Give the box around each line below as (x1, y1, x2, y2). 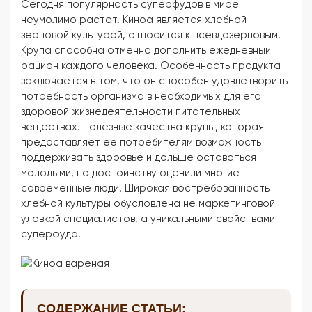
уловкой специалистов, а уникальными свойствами (21, 214, 275, 224)
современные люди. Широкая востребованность (21, 183, 270, 194)
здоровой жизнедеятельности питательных (21, 107, 240, 117)
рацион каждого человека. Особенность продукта (21, 61, 281, 71)
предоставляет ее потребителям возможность (21, 137, 261, 148)
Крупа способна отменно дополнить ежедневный (21, 45, 271, 56)
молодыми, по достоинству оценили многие (21, 168, 240, 178)
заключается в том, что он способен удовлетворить (21, 76, 288, 86)
